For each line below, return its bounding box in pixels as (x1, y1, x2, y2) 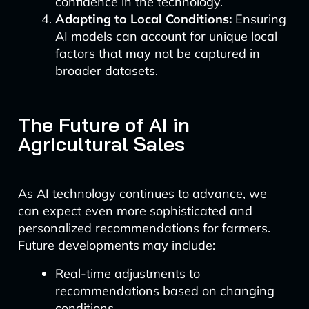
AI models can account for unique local (54, 28, 277, 44)
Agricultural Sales (17, 132, 185, 156)
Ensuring (231, 11, 286, 27)
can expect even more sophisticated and (17, 203, 252, 219)
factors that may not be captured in (54, 46, 260, 61)
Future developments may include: (17, 237, 215, 253)
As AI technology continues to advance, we (17, 186, 267, 201)
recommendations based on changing (54, 283, 275, 299)
